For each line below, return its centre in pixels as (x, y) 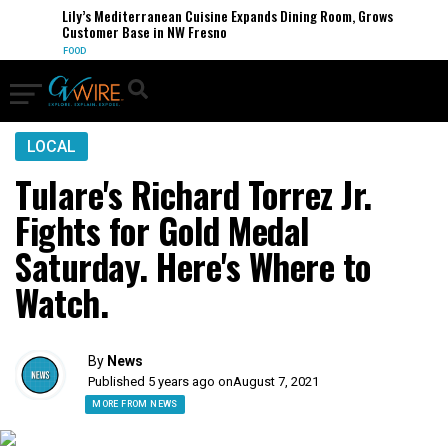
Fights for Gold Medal (162, 230)
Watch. (61, 302)
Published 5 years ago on (161, 381)
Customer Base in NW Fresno (128, 31)
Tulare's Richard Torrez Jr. (193, 194)
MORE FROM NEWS (135, 404)
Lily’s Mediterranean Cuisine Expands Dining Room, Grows (211, 15)
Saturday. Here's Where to (193, 266)
